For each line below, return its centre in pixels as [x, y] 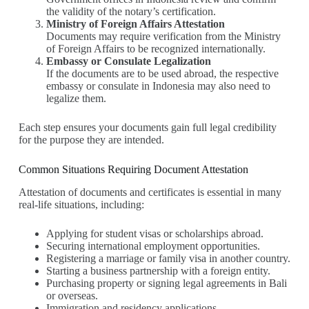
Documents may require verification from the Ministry [163, 36]
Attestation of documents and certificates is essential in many [150, 192]
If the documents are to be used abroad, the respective [162, 73]
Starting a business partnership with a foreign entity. [158, 270]
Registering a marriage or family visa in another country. [168, 258]
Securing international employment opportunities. [153, 246]
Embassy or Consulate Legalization [128, 61]
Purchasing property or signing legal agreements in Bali [166, 283]
